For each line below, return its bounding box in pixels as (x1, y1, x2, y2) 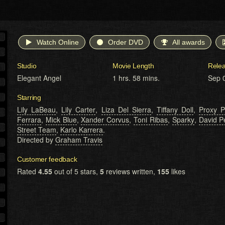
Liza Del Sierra (101, 104, 151, 115)
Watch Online (37, 38, 79, 47)
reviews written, (104, 166, 157, 177)
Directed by (17, 135, 55, 145)
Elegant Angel (17, 73, 61, 83)
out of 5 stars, (52, 166, 100, 177)
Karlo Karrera (60, 125, 103, 135)
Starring (17, 93, 41, 102)
